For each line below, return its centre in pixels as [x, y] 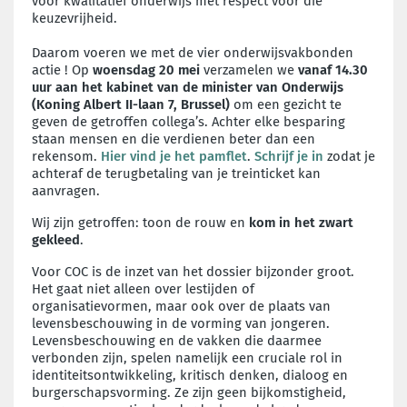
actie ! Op [62, 69]
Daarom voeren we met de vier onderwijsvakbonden [193, 52]
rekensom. [66, 156]
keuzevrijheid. [74, 18]
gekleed [56, 239]
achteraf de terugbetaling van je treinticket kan [176, 173]
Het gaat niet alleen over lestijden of [143, 288]
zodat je [349, 156]
